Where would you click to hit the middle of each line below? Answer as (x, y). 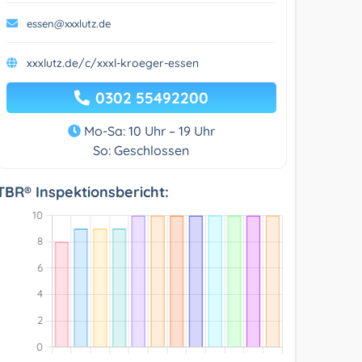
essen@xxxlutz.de (69, 23)
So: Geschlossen (141, 150)
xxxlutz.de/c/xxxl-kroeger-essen (113, 63)
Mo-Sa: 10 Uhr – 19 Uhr (147, 130)
